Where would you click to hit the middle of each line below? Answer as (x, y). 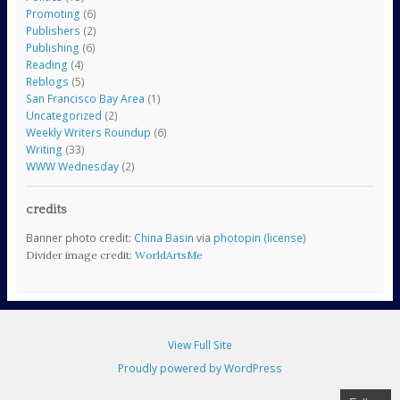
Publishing (52, 48)
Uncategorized (63, 116)
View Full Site (200, 345)
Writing (44, 150)
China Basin (163, 237)
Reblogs (47, 82)
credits (46, 210)
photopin (237, 237)
